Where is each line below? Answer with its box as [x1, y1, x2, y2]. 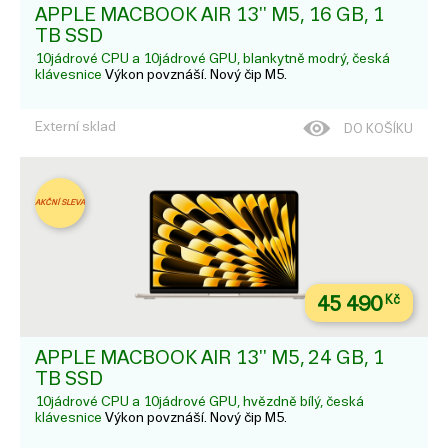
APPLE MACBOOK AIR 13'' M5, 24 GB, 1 [35, 346, 384, 368]
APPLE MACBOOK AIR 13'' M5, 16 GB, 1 [35, 3, 384, 25]
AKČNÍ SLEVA [35, 198, 85, 208]
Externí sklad [35, 118, 116, 134]
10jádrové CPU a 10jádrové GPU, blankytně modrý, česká [35, 50, 390, 66]
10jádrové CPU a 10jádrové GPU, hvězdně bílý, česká [35, 394, 364, 410]
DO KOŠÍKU [353, 121, 413, 136]
